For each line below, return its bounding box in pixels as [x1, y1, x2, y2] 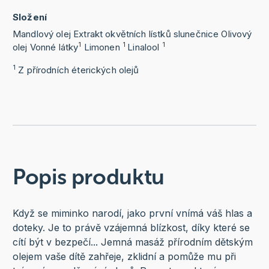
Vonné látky [29, 41, 79, 53]
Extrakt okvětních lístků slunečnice [73, 28, 219, 40]
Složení [12, 11, 47, 23]
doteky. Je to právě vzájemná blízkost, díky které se [12, 222, 250, 234]
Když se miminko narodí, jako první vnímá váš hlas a [12, 207, 252, 220]
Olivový [221, 28, 252, 40]
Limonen [83, 41, 122, 53]
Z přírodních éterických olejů [16, 64, 139, 76]
